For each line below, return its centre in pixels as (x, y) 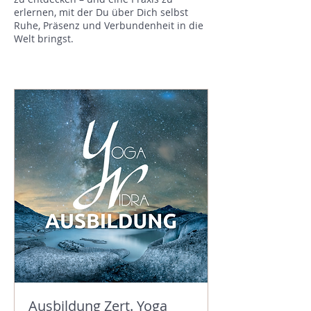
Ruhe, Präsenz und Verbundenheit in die (109, 25)
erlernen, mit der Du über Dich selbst (101, 12)
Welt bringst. (44, 39)
